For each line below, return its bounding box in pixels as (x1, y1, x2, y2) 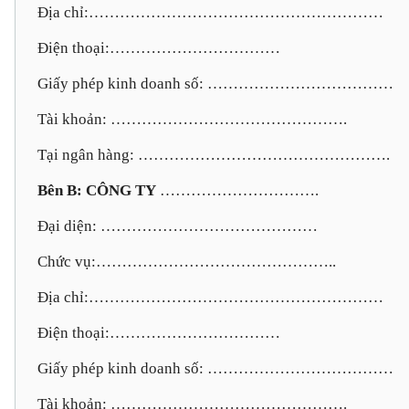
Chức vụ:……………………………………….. (37, 253, 336, 270)
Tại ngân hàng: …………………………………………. (37, 146, 390, 163)
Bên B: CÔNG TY (37, 182, 156, 199)
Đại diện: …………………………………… (37, 217, 318, 235)
